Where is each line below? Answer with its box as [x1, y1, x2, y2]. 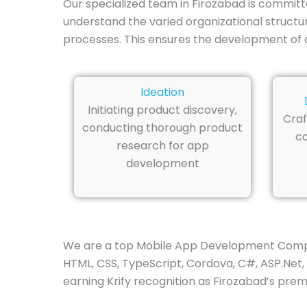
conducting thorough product [82, 120, 243, 136]
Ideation [140, 84, 184, 101]
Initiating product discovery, [88, 102, 237, 119]
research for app [116, 138, 209, 154]
